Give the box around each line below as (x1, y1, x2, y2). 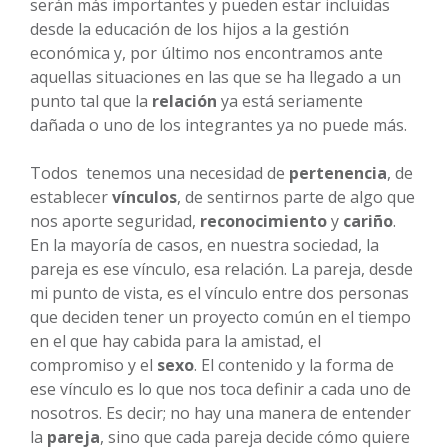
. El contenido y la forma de (194, 353, 394, 376)
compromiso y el (30, 353, 157, 376)
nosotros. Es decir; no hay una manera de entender (30, 401, 411, 424)
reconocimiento (200, 209, 327, 232)
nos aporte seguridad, (30, 209, 200, 232)
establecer (30, 185, 112, 208)
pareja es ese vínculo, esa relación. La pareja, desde (30, 257, 413, 280)
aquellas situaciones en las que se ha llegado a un (30, 65, 401, 88)
